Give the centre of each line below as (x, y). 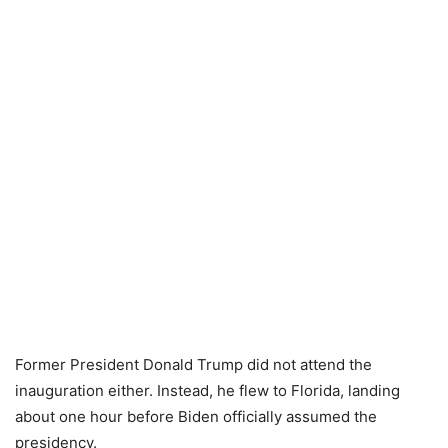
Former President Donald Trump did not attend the (193, 365)
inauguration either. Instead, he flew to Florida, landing (207, 391)
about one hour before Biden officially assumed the (196, 417)
